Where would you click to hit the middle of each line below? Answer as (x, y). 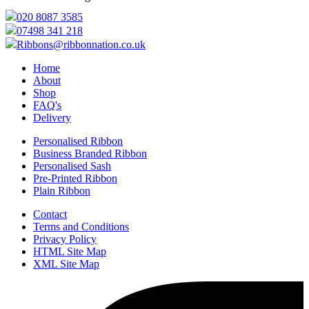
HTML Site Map (70, 251)
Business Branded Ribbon (90, 153)
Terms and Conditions (81, 226)
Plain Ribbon (62, 190)
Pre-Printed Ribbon (75, 178)
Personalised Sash (72, 166)
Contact (50, 214)
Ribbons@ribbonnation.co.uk (81, 44)
